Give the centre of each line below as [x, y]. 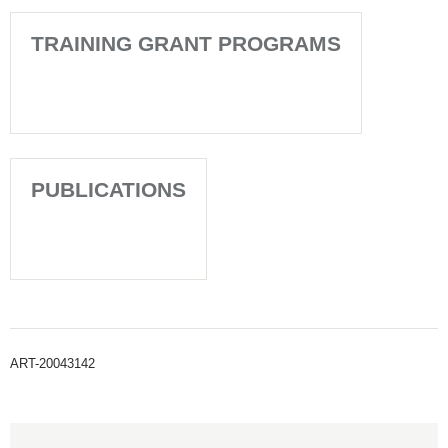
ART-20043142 [52, 363]
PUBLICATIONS [108, 189]
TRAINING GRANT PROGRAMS [186, 43]
